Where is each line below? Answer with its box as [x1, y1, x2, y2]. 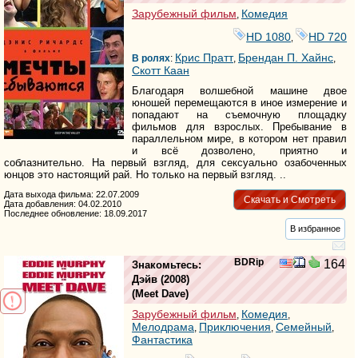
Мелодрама [132, 320, 194, 334]
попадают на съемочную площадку [132, 109, 348, 121]
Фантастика [132, 333, 193, 347]
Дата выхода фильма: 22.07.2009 [4, 189, 139, 200]
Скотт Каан [132, 64, 189, 78]
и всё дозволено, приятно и [132, 145, 348, 157]
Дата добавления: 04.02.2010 [4, 199, 121, 209]
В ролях [132, 53, 170, 65]
